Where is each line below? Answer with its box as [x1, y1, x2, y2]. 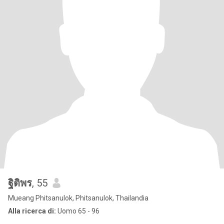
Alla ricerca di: [8, 207, 56, 215]
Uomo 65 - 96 [56, 207, 99, 215]
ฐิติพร [8, 177, 32, 189]
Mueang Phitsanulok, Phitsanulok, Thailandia [8, 194, 148, 202]
